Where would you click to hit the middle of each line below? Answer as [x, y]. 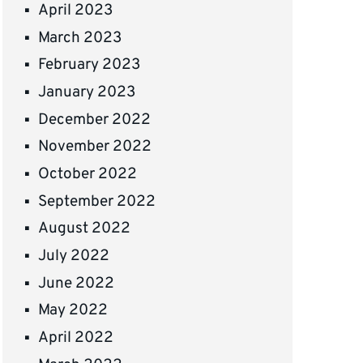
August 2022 [85, 229]
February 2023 [90, 65]
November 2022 [95, 147]
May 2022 [73, 311]
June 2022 [77, 283]
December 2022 [95, 120]
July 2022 [74, 256]
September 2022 [97, 201]
